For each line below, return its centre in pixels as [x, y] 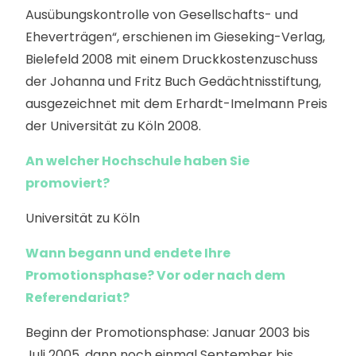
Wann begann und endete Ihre [128, 253]
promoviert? [68, 183]
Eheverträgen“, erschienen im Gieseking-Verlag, [175, 37]
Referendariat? [77, 298]
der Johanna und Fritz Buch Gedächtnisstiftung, [173, 81]
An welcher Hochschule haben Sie [137, 161]
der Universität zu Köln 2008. [113, 126]
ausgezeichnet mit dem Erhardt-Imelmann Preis [176, 104]
